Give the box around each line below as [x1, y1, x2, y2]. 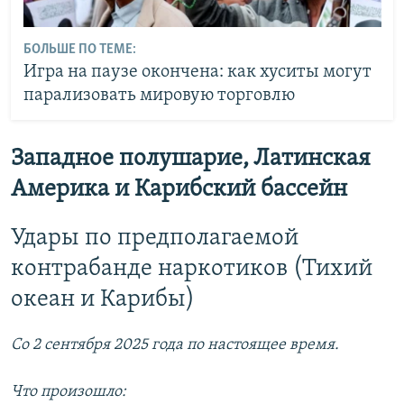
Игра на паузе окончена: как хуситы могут [23, 63, 372, 82]
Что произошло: [11, 383, 126, 401]
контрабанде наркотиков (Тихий [11, 256, 372, 281]
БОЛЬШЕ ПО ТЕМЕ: [23, 42, 136, 58]
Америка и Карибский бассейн [11, 177, 347, 202]
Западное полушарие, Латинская [11, 146, 371, 171]
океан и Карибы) [11, 287, 195, 312]
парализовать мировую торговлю [23, 87, 295, 106]
